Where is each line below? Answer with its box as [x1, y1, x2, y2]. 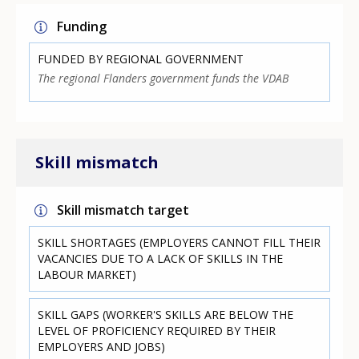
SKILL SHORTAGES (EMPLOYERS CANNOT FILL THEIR [38, 234, 321, 250]
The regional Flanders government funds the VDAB [38, 71, 289, 87]
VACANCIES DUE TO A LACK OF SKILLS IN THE [38, 250, 284, 266]
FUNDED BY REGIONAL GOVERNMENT [38, 51, 244, 67]
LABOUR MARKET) [38, 266, 137, 282]
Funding [57, 18, 107, 36]
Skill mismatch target [57, 200, 190, 219]
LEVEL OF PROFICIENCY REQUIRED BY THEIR [38, 322, 276, 338]
